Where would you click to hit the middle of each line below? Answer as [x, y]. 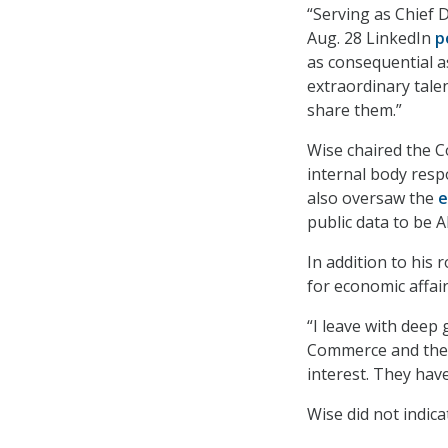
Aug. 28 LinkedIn [371, 38]
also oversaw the [372, 198]
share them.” [354, 110]
